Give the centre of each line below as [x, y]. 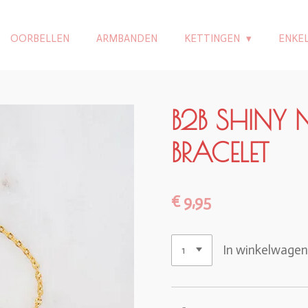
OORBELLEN [40, 38]
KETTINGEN [213, 38]
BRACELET [220, 152]
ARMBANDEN [127, 38]
